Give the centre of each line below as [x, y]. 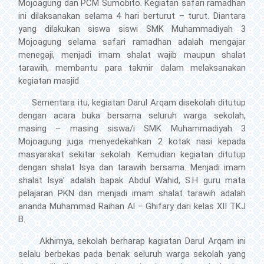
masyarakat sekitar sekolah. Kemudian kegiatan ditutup [132, 154]
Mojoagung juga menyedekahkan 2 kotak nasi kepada [132, 141]
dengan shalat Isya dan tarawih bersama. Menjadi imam [132, 167]
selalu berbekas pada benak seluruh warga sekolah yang [132, 254]
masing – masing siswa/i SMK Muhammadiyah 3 [132, 128]
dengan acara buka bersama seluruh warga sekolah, [132, 115]
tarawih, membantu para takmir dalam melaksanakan [132, 68]
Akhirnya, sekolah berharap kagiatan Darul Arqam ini [132, 241]
